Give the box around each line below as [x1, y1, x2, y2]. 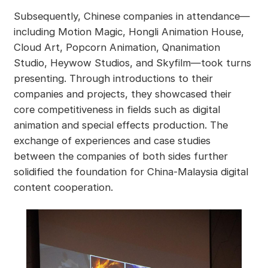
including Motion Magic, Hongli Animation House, [13, 25, 244, 38]
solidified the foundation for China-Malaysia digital [13, 165, 248, 178]
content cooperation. [13, 181, 113, 193]
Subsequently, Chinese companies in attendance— [13, 10, 250, 22]
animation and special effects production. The [13, 118, 228, 131]
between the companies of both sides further [13, 150, 228, 162]
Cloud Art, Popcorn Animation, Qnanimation [13, 41, 220, 53]
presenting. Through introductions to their [13, 72, 213, 84]
